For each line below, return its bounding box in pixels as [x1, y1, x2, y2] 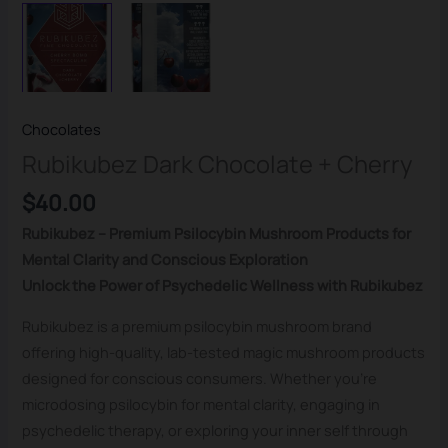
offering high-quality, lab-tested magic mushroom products [22, 341, 426, 362]
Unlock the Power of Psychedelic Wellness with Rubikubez [22, 275, 424, 296]
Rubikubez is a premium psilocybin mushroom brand [22, 315, 373, 336]
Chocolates [22, 118, 102, 139]
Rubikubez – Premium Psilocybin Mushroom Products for [22, 223, 412, 244]
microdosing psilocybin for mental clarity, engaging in [22, 393, 381, 414]
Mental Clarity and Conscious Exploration [22, 249, 309, 270]
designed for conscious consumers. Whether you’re [22, 367, 378, 388]
